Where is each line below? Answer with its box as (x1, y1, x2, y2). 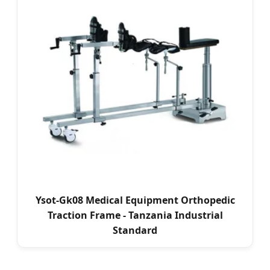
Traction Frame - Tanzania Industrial (47, 209, 223, 222)
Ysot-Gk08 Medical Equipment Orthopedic (35, 193, 235, 207)
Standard (113, 224, 157, 237)
